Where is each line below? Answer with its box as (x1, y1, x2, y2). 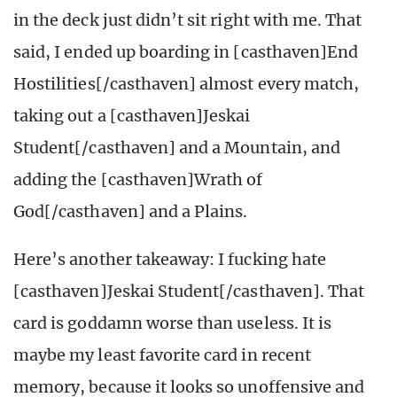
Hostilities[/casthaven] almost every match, (13, 73, 360, 94)
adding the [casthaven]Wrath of (13, 168, 263, 190)
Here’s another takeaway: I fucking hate (13, 248, 326, 269)
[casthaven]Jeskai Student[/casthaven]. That (13, 280, 365, 301)
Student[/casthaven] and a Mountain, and (13, 136, 340, 158)
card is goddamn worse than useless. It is (13, 312, 332, 333)
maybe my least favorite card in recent (13, 344, 311, 365)
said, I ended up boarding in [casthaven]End (13, 41, 359, 62)
